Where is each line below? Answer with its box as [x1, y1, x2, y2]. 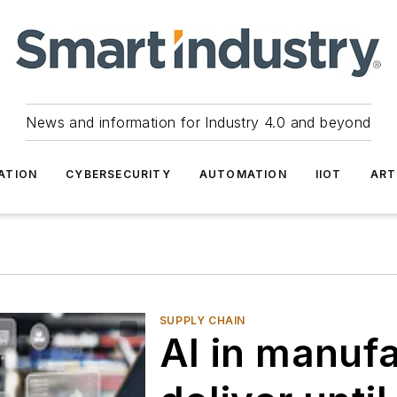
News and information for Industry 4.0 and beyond [26, 113, 371, 131]
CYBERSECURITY [66, 167, 171, 181]
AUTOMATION [198, 167, 287, 181]
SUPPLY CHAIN [159, 314, 245, 327]
